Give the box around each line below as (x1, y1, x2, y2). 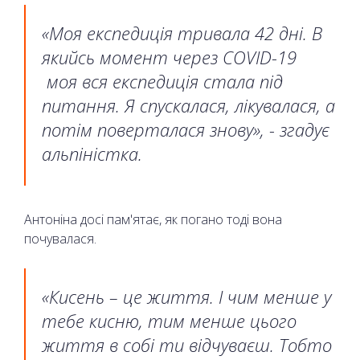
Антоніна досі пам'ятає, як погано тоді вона (24, 211, 282, 229)
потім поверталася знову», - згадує (42, 117, 329, 142)
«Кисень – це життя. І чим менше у (42, 284, 331, 309)
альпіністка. (42, 141, 142, 166)
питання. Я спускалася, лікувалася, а (42, 93, 335, 118)
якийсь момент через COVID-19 (42, 45, 297, 70)
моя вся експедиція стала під (42, 69, 283, 94)
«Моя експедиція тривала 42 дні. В (42, 21, 322, 46)
